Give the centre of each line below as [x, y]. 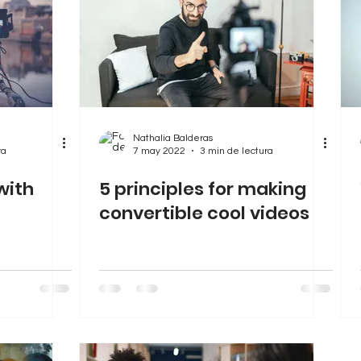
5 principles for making [203, 189]
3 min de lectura [237, 151]
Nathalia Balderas [173, 138]
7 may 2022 [159, 151]
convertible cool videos [204, 213]
